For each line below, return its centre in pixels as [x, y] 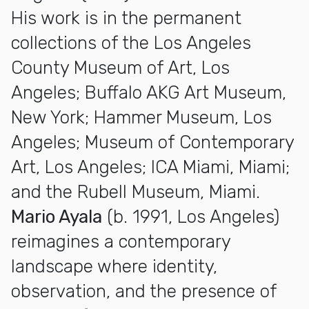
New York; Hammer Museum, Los [141, 117]
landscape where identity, [114, 266]
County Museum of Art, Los [120, 68]
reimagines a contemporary [121, 241]
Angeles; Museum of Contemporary [152, 142]
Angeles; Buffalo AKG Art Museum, [149, 92]
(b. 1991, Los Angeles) [191, 217]
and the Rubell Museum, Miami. [136, 192]
